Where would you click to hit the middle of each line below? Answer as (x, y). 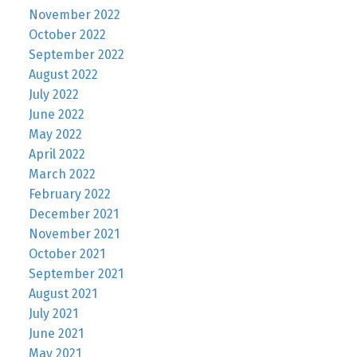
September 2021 (76, 274)
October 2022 (67, 35)
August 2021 (63, 294)
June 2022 (56, 115)
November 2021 (74, 234)
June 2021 (56, 334)
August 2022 (63, 75)
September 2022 (76, 55)
